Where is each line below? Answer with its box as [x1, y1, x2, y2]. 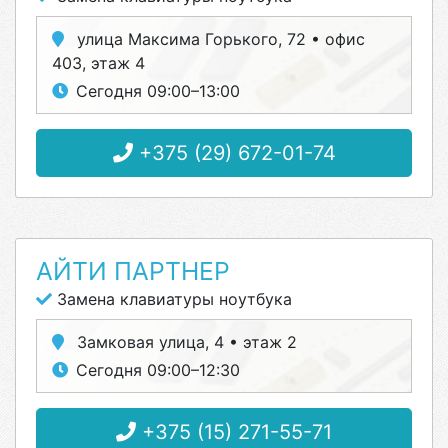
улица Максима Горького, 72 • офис [72, 29, 365, 49]
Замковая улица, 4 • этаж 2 [72, 332, 297, 352]
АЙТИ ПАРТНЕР [36, 256, 230, 286]
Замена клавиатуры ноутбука [52, 289, 292, 309]
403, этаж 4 [52, 53, 145, 73]
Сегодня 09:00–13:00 [76, 81, 240, 101]
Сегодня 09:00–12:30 [76, 360, 240, 380]
